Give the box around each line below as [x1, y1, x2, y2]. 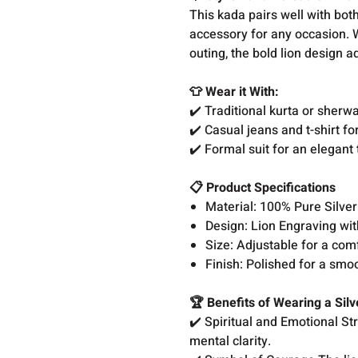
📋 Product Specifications [189, 178, 336, 197]
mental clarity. [189, 332, 275, 351]
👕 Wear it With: [189, 82, 283, 101]
